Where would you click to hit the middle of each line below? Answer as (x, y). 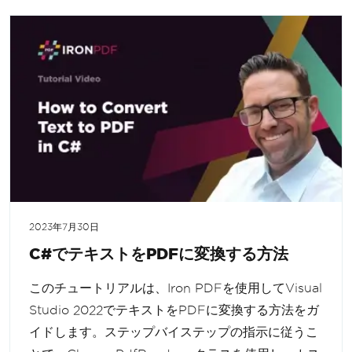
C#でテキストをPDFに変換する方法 (159, 253)
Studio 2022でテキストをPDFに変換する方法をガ (174, 310)
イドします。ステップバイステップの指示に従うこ (174, 332)
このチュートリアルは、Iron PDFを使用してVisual (176, 288)
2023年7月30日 (64, 227)
